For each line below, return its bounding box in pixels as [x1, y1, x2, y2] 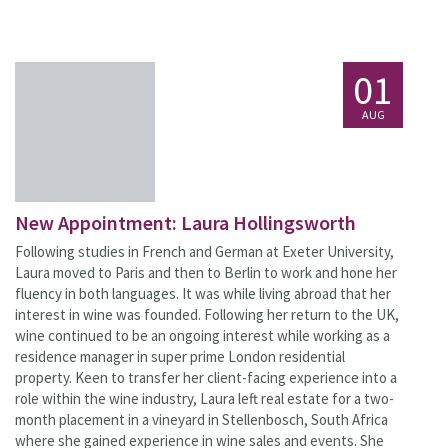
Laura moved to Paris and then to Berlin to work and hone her [15, 263, 397, 282]
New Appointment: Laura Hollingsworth [15, 210, 356, 235]
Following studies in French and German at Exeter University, [15, 242, 394, 261]
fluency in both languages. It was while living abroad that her [15, 284, 391, 303]
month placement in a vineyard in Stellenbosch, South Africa [15, 410, 388, 429]
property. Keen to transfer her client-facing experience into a [15, 368, 397, 387]
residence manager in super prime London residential [15, 347, 345, 366]
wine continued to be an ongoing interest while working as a [15, 326, 390, 345]
